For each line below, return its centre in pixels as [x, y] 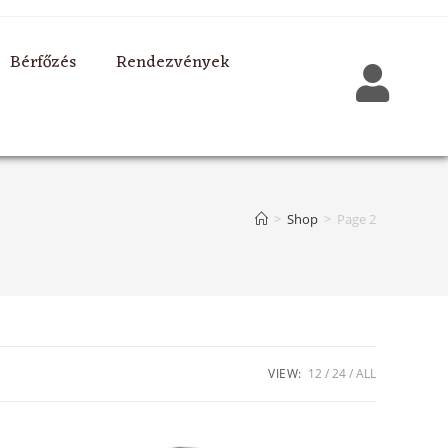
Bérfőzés [42, 63]
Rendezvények [172, 63]
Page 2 [356, 219]
